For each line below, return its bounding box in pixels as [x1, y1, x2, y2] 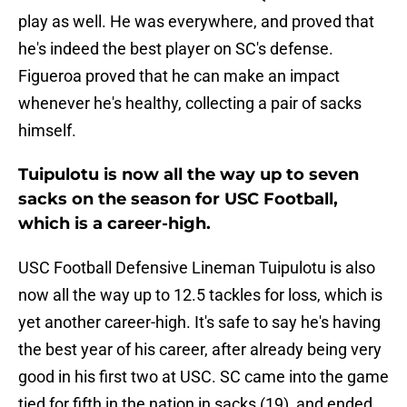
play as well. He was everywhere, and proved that [18, 12, 374, 32]
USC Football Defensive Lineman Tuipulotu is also [18, 258, 375, 278]
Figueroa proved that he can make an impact [18, 66, 340, 86]
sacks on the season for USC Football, [18, 189, 338, 210]
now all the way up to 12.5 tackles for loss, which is [18, 285, 382, 305]
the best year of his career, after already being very [18, 340, 382, 360]
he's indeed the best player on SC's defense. [18, 39, 333, 59]
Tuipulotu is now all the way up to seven [18, 164, 359, 185]
